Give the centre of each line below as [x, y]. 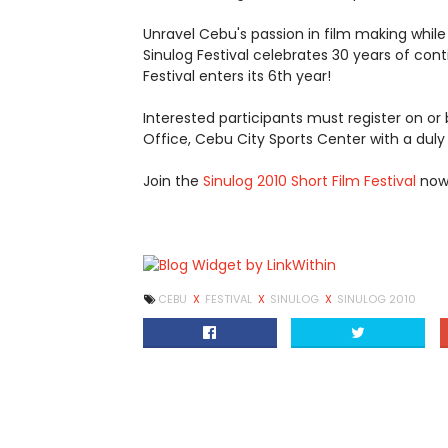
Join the [173, 181]
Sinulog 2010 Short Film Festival [309, 181]
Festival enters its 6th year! [237, 76]
